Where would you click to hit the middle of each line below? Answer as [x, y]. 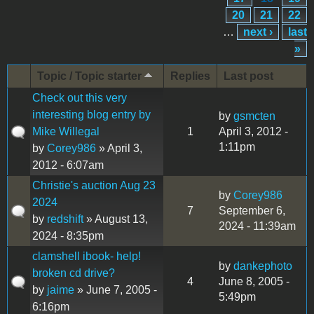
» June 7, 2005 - [116, 289]
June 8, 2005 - [254, 281]
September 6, [252, 210]
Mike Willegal [66, 131]
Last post [248, 76]
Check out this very [80, 97]
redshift [65, 219]
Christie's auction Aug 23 [94, 185]
